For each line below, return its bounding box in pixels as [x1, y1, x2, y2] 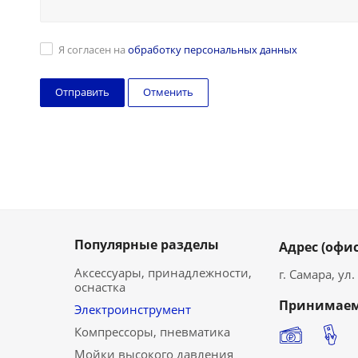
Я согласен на [58, 42, 128, 57]
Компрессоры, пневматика [74, 324, 230, 340]
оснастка [74, 279, 125, 295]
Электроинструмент [74, 301, 191, 317]
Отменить [143, 85, 193, 99]
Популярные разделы [74, 236, 219, 253]
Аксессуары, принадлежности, [74, 265, 252, 280]
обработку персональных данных [128, 42, 297, 57]
